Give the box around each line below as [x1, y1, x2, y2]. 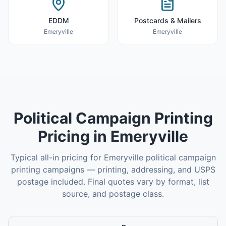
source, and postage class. [62, 189, 164, 199]
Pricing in [38, 127, 110, 145]
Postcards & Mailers [134, 16, 201, 25]
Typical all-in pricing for [10, 152, 104, 162]
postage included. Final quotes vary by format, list [17, 177, 209, 187]
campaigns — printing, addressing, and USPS [40, 164, 215, 175]
